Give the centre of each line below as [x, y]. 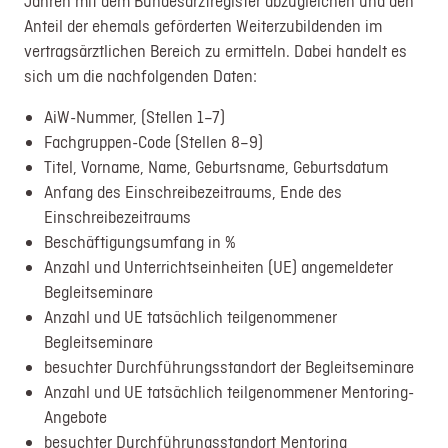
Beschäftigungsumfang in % [140, 241]
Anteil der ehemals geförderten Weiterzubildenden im [203, 25]
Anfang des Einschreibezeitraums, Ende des [193, 191]
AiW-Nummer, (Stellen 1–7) [135, 116]
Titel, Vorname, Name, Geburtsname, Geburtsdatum [216, 166]
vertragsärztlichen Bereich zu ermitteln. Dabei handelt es [216, 50]
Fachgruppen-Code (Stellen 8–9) [154, 141]
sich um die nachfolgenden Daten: [141, 75]
